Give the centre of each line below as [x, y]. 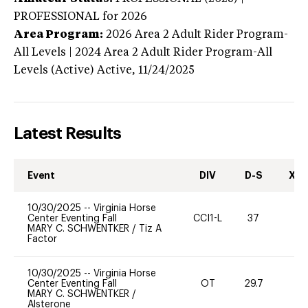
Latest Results [68, 133]
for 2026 [123, 17]
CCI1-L [208, 218]
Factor [42, 239]
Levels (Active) [54, 70]
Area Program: [58, 35]
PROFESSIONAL [57, 17]
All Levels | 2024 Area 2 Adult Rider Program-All [143, 53]
